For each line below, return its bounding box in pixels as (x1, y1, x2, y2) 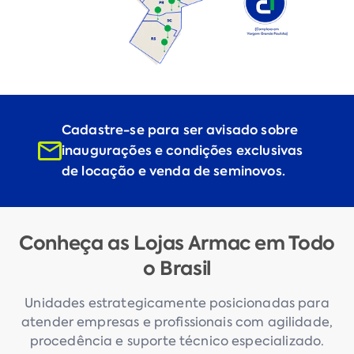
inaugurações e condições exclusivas (62, 141, 303, 160)
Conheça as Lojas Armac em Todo (19, 229, 335, 256)
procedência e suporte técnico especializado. (29, 332, 325, 349)
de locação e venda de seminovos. (62, 161, 285, 180)
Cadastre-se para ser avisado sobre (62, 120, 299, 139)
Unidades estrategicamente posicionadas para (24, 294, 330, 311)
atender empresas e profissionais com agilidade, (21, 313, 333, 330)
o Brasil (142, 254, 211, 281)
